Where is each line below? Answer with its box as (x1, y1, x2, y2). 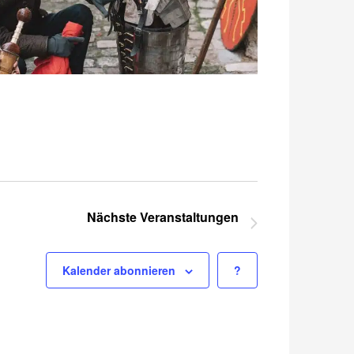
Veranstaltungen (140, 208, 239, 226)
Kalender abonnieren (62, 262, 175, 278)
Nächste (87, 208, 140, 226)
